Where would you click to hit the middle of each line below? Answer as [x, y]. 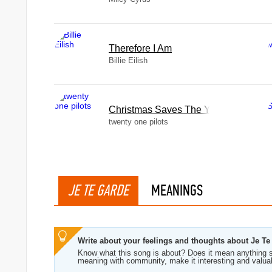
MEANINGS [177, 190]
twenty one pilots [138, 122]
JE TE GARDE [98, 190]
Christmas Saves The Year [166, 110]
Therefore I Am [140, 48]
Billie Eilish [128, 60]
